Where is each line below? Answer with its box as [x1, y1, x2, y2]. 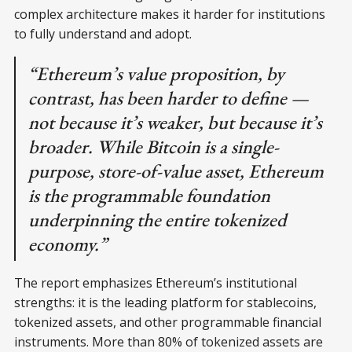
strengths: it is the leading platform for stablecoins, [14, 293, 317, 311]
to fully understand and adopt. [14, 24, 192, 42]
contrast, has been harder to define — [28, 85, 309, 110]
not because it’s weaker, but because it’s [28, 109, 322, 134]
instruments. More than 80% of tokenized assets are [14, 332, 323, 350]
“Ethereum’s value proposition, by [28, 60, 284, 86]
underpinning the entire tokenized [28, 207, 287, 232]
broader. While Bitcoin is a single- [28, 134, 279, 159]
